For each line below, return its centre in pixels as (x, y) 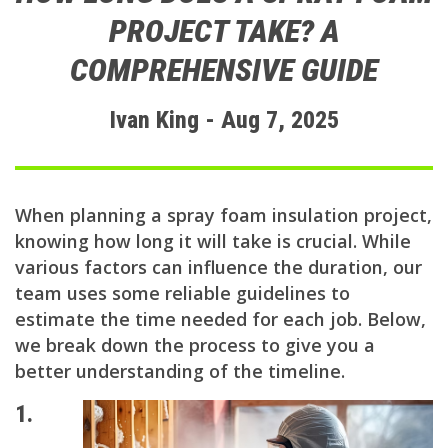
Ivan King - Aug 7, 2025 (224, 120)
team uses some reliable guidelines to (182, 293)
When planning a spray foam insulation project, (223, 215)
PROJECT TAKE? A (224, 31)
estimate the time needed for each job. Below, (220, 319)
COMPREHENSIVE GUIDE (224, 70)
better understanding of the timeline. (180, 371)
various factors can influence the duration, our (218, 267)
